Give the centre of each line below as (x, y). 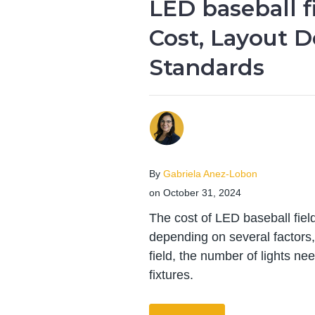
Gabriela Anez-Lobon (210, 174)
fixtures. (171, 275)
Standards (207, 68)
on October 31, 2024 (195, 193)
